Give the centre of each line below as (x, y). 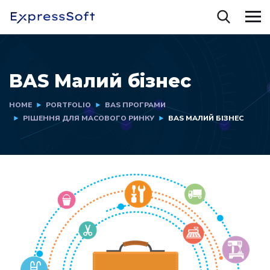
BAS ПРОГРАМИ (135, 105)
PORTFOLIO (68, 105)
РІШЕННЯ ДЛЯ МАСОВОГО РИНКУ (89, 118)
